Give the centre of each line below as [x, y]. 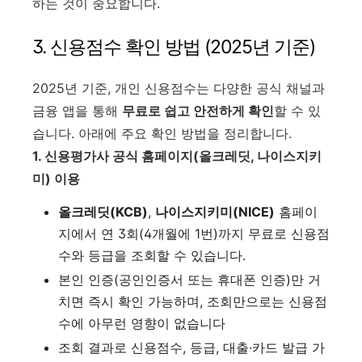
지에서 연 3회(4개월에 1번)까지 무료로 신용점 [194, 234]
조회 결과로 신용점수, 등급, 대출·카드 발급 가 [192, 347]
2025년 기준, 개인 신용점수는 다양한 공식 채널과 [179, 88]
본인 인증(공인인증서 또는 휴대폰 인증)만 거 [189, 280]
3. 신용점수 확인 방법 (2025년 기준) [174, 47]
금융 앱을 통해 [75, 111]
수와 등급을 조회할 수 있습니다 [150, 255]
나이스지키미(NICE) [215, 212]
